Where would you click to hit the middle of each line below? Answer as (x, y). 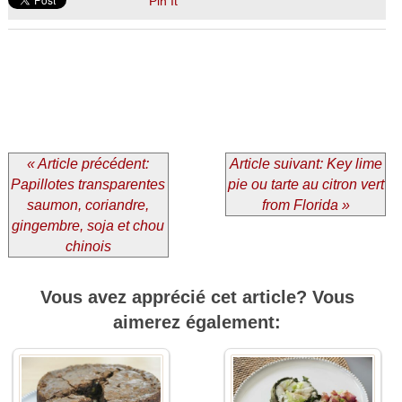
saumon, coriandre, (88, 205)
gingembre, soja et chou (88, 226)
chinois (88, 247)
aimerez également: (197, 323)
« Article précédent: (88, 164)
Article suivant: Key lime (306, 164)
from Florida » (306, 205)
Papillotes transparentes (88, 185)
